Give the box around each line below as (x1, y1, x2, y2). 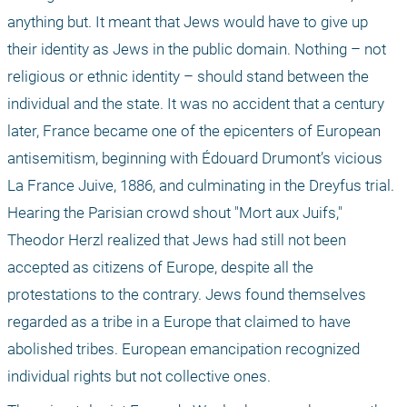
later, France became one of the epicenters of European (7, 121, 381, 140)
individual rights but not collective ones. (7, 366, 271, 385)
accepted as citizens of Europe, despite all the (7, 257, 313, 276)
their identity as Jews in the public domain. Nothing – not (7, 39, 386, 58)
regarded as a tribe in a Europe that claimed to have (7, 312, 351, 331)
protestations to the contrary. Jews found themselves (7, 284, 366, 303)
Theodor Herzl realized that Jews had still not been (7, 230, 346, 249)
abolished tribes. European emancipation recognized (7, 339, 360, 358)
